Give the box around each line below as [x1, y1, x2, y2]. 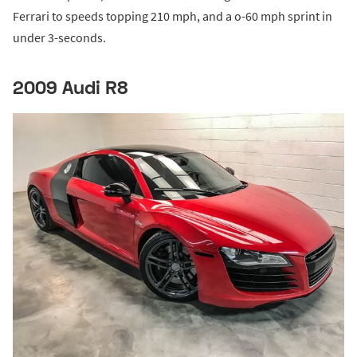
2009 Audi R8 [13, 75, 128, 98]
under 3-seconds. [13, 29, 106, 45]
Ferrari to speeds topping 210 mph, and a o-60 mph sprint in [13, 7, 332, 24]
